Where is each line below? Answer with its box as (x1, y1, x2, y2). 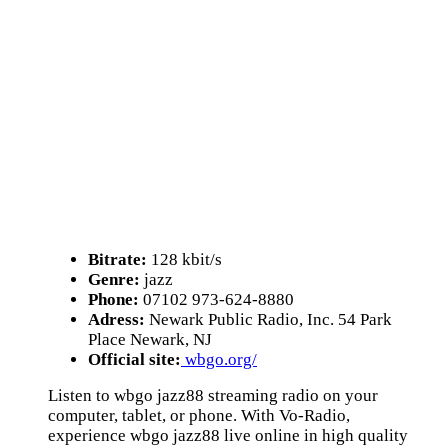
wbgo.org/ (181, 350, 257, 369)
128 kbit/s (147, 250, 222, 269)
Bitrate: (88, 250, 147, 269)
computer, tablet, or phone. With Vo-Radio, (48, 406, 350, 425)
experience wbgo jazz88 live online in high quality (48, 426, 408, 445)
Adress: (88, 310, 145, 329)
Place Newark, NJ (88, 330, 212, 349)
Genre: (88, 270, 140, 289)
